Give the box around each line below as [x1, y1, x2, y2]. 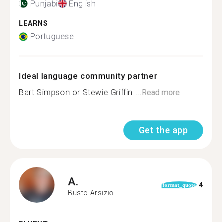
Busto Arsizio [68, 188, 114, 197]
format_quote [162, 182, 196, 188]
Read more [142, 88, 180, 97]
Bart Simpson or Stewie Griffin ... [19, 88, 142, 97]
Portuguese [30, 32, 74, 41]
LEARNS [19, 19, 48, 28]
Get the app [138, 125, 188, 135]
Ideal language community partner [19, 71, 158, 81]
